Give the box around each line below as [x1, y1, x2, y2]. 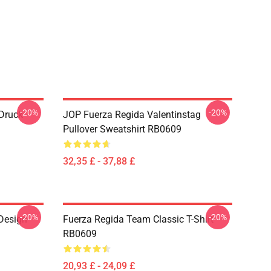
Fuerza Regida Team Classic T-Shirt [63, 214, 214, 225]
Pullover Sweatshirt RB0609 [63, 123, 181, 135]
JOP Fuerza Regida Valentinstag [63, 109, 201, 120]
